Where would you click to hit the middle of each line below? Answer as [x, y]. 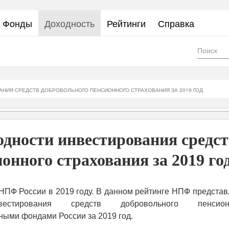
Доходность [70, 23]
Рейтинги [126, 23]
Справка [176, 23]
